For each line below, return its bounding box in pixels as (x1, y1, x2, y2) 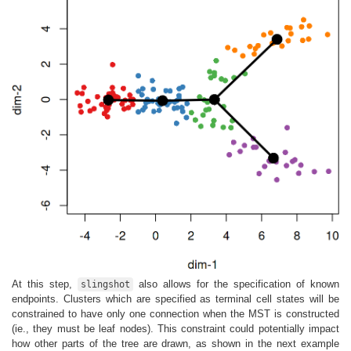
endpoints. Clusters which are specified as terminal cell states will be (12, 292, 339, 305)
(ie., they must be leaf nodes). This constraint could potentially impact (12, 322, 339, 335)
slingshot (81, 278, 130, 290)
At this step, (12, 277, 78, 290)
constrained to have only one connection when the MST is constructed (12, 307, 339, 320)
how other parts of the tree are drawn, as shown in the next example (12, 337, 339, 349)
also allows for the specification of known (133, 277, 339, 290)
